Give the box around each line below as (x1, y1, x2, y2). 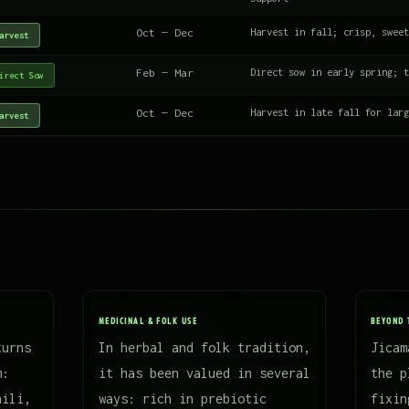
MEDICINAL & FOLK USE (99, 314, 198, 326)
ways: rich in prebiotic (99, 390, 267, 406)
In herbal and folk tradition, (99, 339, 310, 355)
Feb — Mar (136, 65, 194, 79)
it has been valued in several (99, 364, 310, 381)
